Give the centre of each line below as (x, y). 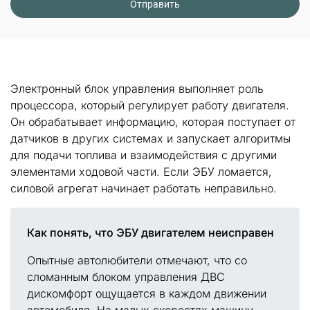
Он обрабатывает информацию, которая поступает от (153, 122)
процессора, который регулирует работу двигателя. (150, 105)
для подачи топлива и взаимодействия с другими (144, 155)
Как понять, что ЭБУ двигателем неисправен (151, 232)
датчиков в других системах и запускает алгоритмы (151, 138)
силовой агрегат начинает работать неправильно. (144, 188)
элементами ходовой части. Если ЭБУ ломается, (141, 172)
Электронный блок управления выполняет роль (137, 89)
